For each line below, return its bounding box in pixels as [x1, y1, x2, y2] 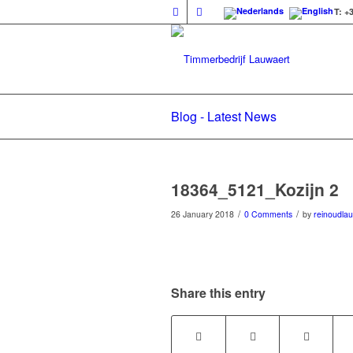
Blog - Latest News [171, 107, 277, 125]
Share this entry [171, 284, 266, 303]
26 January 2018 [171, 208, 234, 220]
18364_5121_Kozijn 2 [171, 177, 339, 201]
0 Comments [244, 208, 292, 220]
